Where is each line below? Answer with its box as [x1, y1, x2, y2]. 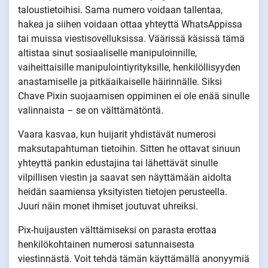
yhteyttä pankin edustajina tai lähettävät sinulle [18, 157, 218, 169]
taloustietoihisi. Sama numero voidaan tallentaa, [18, 4, 223, 16]
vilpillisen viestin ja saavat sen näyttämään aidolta [18, 171, 232, 183]
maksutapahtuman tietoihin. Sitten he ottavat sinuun [18, 142, 240, 154]
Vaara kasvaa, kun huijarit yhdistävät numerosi [18, 128, 216, 140]
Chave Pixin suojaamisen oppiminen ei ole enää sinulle [18, 90, 249, 102]
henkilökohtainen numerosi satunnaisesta [18, 238, 194, 250]
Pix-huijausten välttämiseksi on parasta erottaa [18, 224, 217, 236]
